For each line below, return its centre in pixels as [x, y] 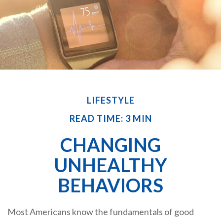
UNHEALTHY [110, 165]
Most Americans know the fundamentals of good [101, 212]
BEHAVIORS [110, 185]
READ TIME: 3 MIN [110, 119]
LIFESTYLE [110, 100]
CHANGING [110, 145]
